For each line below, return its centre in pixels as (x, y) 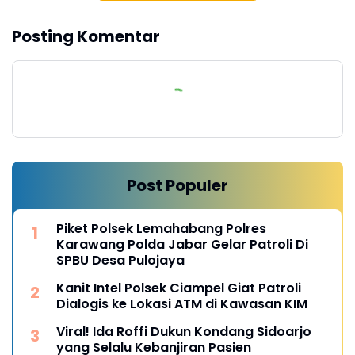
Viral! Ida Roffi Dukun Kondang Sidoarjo (184, 331)
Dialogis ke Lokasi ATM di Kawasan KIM (182, 303)
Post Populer (177, 185)
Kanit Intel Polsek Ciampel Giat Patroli (179, 288)
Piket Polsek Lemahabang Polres (161, 228)
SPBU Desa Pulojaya (120, 260)
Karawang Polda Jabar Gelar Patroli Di (182, 244)
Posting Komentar (86, 36)
